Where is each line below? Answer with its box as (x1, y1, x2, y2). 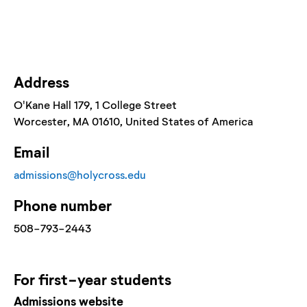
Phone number (14, 195, 112, 214)
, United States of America (120, 114, 253, 127)
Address (14, 72, 69, 91)
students (107, 269, 171, 288)
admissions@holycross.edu (14, 167, 146, 181)
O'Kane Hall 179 (14, 97, 90, 111)
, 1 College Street (90, 97, 177, 111)
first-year (38, 269, 107, 288)
